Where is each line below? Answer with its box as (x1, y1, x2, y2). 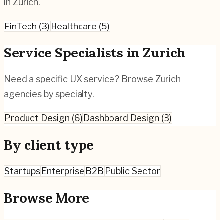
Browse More (4, 189, 90, 206)
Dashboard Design (83, 113, 159, 124)
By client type (4, 136, 94, 153)
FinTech (4, 21, 37, 31)
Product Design (4, 113, 70, 124)
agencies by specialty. (4, 89, 94, 100)
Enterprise (41, 166, 84, 177)
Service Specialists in (4, 44, 143, 61)
